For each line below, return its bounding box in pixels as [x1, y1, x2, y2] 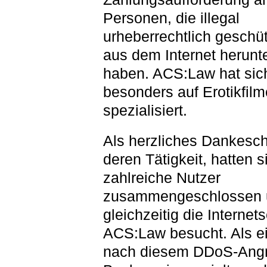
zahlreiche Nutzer [103, 169, 221, 186]
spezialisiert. [103, 102, 187, 119]
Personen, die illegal [103, 10, 240, 26]
